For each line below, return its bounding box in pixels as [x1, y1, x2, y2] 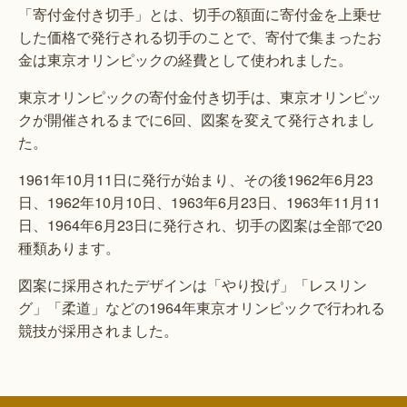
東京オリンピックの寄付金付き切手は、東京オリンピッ [18, 86, 382, 108]
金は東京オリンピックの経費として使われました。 [18, 49, 352, 71]
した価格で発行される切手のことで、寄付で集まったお [18, 26, 382, 48]
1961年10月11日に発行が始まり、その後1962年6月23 [18, 169, 373, 191]
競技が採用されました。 [18, 320, 178, 342]
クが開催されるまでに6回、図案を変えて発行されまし [18, 109, 375, 131]
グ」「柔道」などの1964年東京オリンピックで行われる [18, 297, 385, 319]
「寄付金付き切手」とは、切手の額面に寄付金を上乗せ [18, 4, 382, 25]
